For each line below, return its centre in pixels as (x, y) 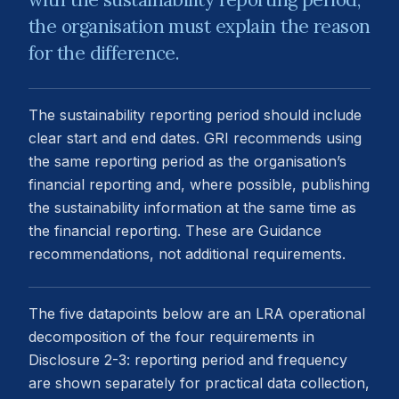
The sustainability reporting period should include (195, 115)
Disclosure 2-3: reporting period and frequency (188, 360)
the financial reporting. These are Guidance (175, 231)
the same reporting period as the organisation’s (187, 162)
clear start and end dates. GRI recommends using (195, 138)
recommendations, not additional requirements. (187, 254)
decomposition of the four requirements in (171, 337)
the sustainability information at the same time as (192, 208)
